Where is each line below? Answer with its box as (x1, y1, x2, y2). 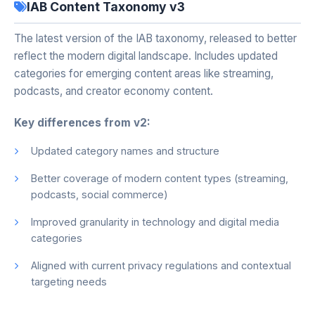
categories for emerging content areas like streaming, (14, 67, 274, 80)
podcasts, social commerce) (31, 188, 168, 200)
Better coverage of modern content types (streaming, (31, 172, 288, 184)
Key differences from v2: (14, 116, 150, 129)
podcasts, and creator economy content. (14, 84, 213, 98)
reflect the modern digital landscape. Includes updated (14, 49, 278, 63)
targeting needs (31, 276, 107, 288)
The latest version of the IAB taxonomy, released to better (14, 32, 297, 45)
